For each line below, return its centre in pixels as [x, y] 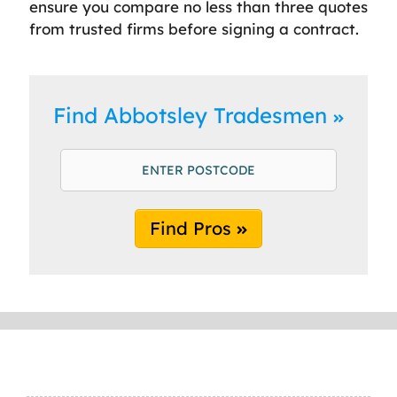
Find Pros [193, 228]
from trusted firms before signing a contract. [194, 28]
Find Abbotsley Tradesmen [193, 115]
